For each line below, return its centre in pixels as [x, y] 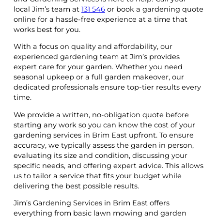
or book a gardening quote [154, 9]
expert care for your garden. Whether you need [98, 67]
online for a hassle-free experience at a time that [101, 19]
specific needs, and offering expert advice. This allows [108, 165]
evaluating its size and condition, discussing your [101, 155]
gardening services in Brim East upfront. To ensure [104, 135]
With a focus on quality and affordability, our [93, 47]
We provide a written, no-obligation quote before [101, 115]
